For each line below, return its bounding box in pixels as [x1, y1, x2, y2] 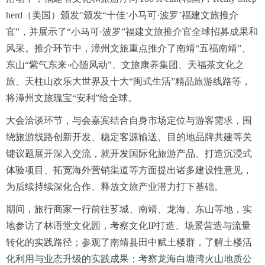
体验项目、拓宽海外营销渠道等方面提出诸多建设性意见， [6, 165, 252, 175]
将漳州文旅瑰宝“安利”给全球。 [6, 93, 137, 103]
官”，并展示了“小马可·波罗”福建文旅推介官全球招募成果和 [6, 27, 258, 37]
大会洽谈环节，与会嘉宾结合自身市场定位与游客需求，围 [6, 115, 252, 125]
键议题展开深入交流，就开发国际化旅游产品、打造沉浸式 [6, 148, 252, 159]
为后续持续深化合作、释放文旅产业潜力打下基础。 [6, 182, 224, 192]
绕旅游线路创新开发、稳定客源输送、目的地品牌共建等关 [6, 132, 252, 142]
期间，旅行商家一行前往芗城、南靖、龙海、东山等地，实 [6, 204, 252, 214]
